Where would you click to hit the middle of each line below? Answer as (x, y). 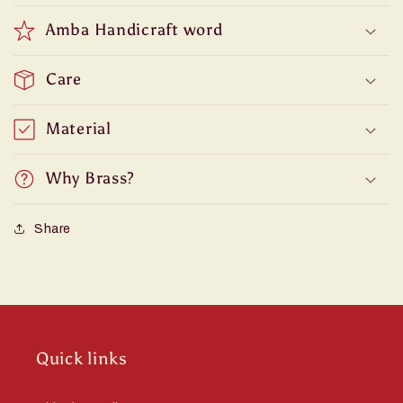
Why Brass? (91, 178)
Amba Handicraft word (134, 29)
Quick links (82, 358)
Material (79, 128)
